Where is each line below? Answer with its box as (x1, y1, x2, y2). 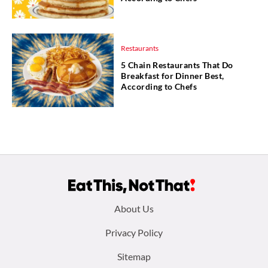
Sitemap (117, 251, 151, 263)
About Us (114, 203, 154, 215)
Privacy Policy (105, 227, 163, 239)
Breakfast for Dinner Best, (121, 70, 224, 81)
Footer (9, 197, 72, 224)
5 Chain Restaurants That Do (121, 59, 233, 70)
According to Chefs (121, 81, 197, 92)
